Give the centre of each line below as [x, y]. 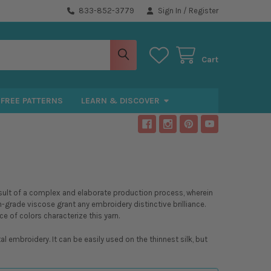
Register [204, 10]
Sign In [170, 10]
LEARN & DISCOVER [120, 100]
